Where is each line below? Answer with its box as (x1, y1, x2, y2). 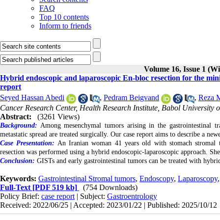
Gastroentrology (107, 192, 157, 200)
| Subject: (75, 192, 107, 200)
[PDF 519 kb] (30, 183, 77, 192)
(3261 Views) (37, 112, 80, 121)
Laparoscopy (178, 174, 218, 183)
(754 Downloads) (83, 183, 137, 192)
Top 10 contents (39, 13, 89, 21)
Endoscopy (139, 174, 174, 183)
